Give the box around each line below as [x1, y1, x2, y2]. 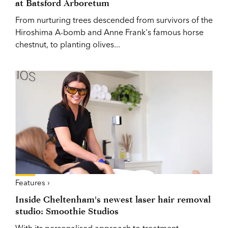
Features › [15, 177, 50, 187]
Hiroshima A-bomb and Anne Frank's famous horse [15, 26, 204, 37]
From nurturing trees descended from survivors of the [15, 14, 213, 25]
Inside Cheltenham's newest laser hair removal [15, 193, 211, 205]
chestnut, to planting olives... [15, 39, 120, 49]
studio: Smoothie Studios [15, 205, 119, 216]
